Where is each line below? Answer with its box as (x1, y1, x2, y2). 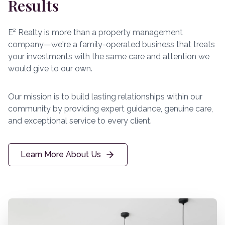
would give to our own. (8, 64, 92, 73)
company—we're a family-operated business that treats (8, 40, 215, 49)
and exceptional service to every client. (8, 116, 152, 126)
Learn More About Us (21, 150, 101, 159)
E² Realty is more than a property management (8, 28, 183, 37)
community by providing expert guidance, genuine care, (8, 104, 213, 114)
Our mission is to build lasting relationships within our (8, 92, 202, 101)
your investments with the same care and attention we (8, 52, 209, 61)
